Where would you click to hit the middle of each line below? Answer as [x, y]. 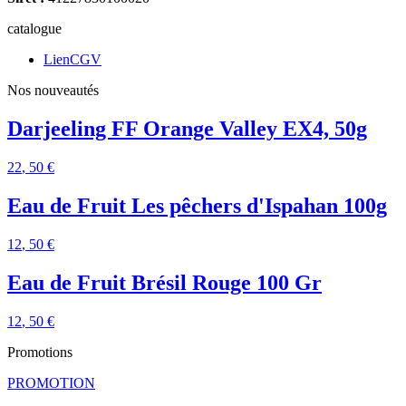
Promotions [40, 352]
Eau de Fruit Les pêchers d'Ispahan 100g [197, 205]
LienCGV [72, 60]
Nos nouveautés [53, 91]
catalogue [34, 29]
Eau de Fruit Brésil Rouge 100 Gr [164, 282]
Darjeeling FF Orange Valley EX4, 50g [187, 129]
